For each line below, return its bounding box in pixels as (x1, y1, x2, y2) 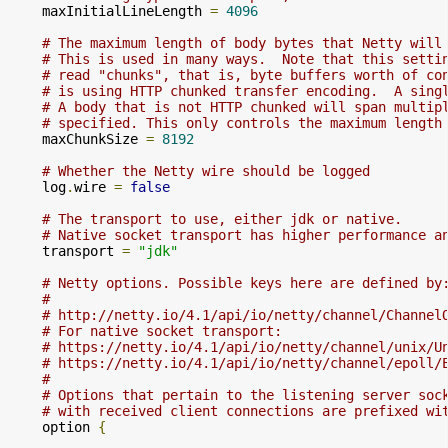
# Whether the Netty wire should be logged (42, 162, 370, 179)
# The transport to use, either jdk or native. (42, 210, 402, 227)
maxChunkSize (10, 130, 146, 147)
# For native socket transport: (42, 322, 282, 339)
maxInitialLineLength (10, 2, 210, 19)
